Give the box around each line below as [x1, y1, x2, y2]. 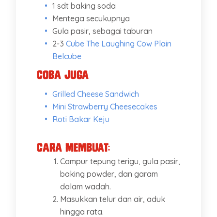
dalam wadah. [60, 181, 111, 191]
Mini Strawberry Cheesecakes [52, 101, 157, 111]
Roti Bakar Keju [52, 114, 109, 124]
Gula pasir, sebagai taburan [52, 26, 153, 36]
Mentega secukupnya [52, 13, 130, 23]
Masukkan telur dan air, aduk [60, 194, 165, 204]
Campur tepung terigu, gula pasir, [60, 156, 180, 166]
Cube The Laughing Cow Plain [65, 38, 171, 48]
